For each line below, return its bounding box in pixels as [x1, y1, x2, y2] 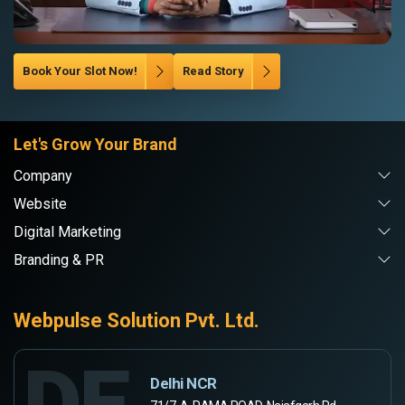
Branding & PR [14, 251, 104, 269]
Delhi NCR [150, 373, 217, 392]
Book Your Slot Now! [23, 64, 137, 79]
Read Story [183, 64, 244, 79]
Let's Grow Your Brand [14, 135, 177, 155]
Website [14, 195, 67, 213]
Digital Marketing [14, 223, 121, 241]
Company [14, 167, 72, 185]
